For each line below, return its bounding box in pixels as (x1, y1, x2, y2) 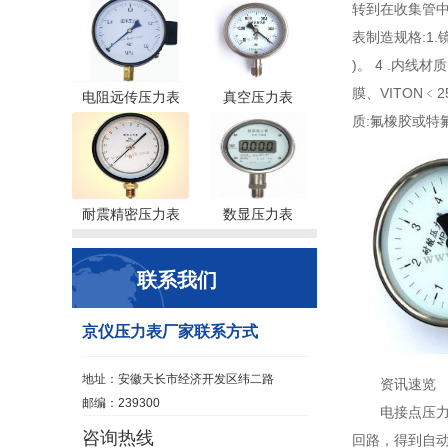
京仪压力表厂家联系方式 (82, 323, 258, 340)
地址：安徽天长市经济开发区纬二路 (82, 372, 274, 386)
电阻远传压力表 (81, 89, 180, 105)
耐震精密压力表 (81, 206, 180, 222)
